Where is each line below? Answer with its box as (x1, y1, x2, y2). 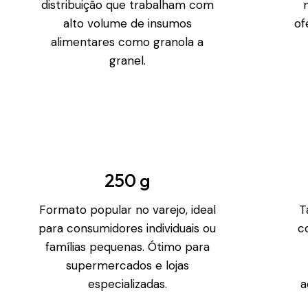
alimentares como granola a (51, 34, 204, 49)
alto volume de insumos (63, 15, 192, 31)
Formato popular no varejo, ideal (38, 201, 216, 217)
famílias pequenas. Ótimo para (45, 239, 210, 254)
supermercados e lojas (65, 257, 189, 273)
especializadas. (87, 276, 167, 291)
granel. (109, 52, 146, 68)
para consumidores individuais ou (38, 220, 217, 236)
